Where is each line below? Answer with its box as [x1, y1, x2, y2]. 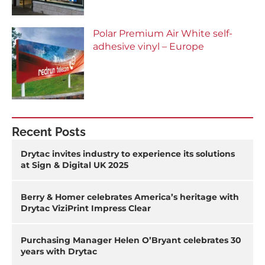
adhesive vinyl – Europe [93, 40, 205, 52]
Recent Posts [12, 124, 86, 139]
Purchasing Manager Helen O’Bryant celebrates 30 [21, 234, 241, 245]
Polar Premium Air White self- [93, 27, 233, 39]
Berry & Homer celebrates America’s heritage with [21, 191, 239, 202]
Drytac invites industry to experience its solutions [21, 148, 235, 159]
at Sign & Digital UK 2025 [21, 159, 128, 170]
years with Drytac [21, 245, 97, 257]
